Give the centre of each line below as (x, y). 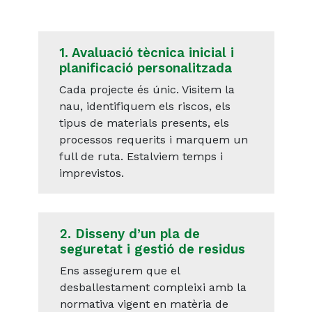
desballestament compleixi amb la (153, 288)
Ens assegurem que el (119, 271)
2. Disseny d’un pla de (130, 234)
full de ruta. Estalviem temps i (141, 157)
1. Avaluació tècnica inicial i (146, 53)
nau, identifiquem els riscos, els (145, 107)
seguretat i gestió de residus (152, 250)
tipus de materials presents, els (144, 123)
